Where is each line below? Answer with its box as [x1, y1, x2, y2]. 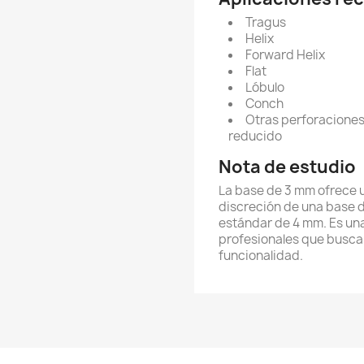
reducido [228, 128, 282, 145]
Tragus [245, 14, 286, 31]
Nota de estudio [219, 155, 356, 179]
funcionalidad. [219, 247, 303, 264]
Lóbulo [245, 79, 284, 96]
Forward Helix [245, 46, 325, 63]
